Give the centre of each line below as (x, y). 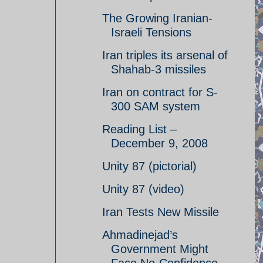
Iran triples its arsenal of (165, 55)
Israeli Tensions (151, 32)
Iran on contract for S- (160, 92)
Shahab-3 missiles (159, 69)
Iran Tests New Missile (161, 212)
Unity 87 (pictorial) (149, 166)
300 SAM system (156, 106)
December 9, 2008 (159, 143)
